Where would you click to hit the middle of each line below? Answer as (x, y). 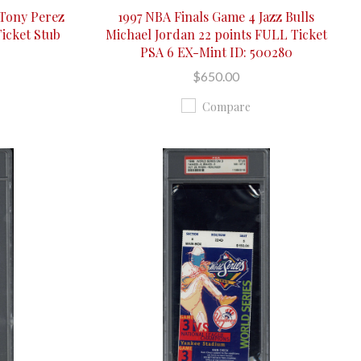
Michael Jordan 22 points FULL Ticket (216, 34)
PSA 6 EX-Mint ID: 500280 (216, 52)
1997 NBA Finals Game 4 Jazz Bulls (216, 16)
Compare (227, 106)
